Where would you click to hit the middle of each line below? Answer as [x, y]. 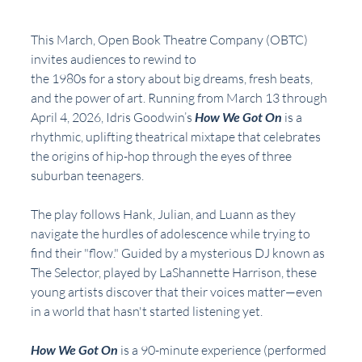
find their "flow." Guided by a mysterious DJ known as [179, 253]
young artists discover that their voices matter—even [178, 292]
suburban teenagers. [87, 176]
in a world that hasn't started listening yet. [147, 311]
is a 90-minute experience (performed [223, 350]
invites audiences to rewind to [114, 59]
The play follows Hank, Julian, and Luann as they [164, 215]
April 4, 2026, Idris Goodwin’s [113, 118]
